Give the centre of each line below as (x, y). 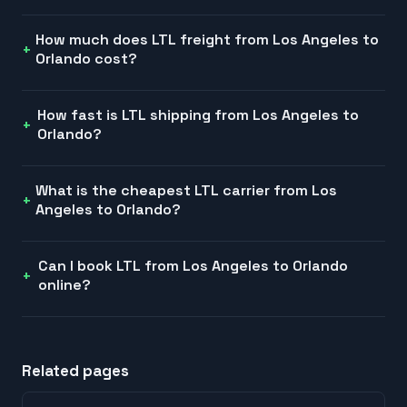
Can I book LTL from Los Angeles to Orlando (194, 266)
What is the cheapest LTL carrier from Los (186, 191)
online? (65, 285)
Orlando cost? (86, 59)
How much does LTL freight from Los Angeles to (207, 40)
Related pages (75, 371)
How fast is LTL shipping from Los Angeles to (199, 115)
